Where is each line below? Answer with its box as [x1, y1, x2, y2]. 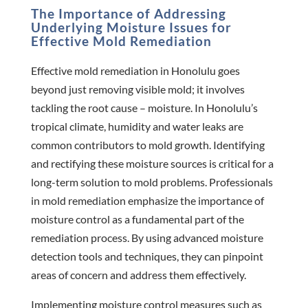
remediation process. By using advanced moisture [30, 230, 263, 244]
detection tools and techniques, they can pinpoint [30, 249, 263, 263]
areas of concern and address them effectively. [30, 267, 246, 281]
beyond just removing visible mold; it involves [30, 82, 245, 96]
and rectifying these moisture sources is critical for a [30, 156, 274, 170]
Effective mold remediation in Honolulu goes [30, 63, 240, 77]
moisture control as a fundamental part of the [30, 212, 244, 225]
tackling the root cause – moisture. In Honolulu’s [30, 100, 258, 114]
